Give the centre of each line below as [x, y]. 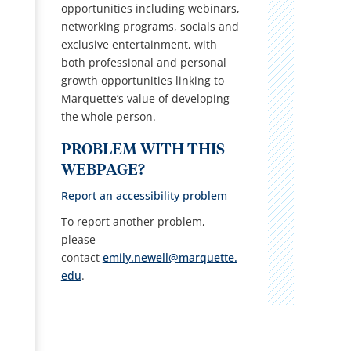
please [78, 239]
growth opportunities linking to [142, 80]
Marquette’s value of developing [145, 98]
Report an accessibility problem [144, 195]
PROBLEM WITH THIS [143, 149]
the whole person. [108, 116]
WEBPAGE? [103, 170]
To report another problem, [133, 221]
